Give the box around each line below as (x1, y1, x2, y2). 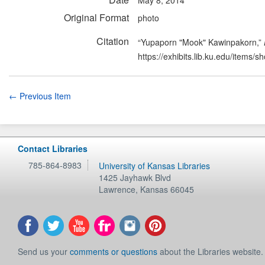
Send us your (18, 245, 70, 257)
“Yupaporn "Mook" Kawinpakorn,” (138, 35, 264, 48)
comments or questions (70, 245, 157, 257)
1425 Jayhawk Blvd (99, 172, 172, 183)
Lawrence (99, 183, 136, 195)
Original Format (64, 10, 129, 24)
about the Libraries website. (157, 245, 263, 257)
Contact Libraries (18, 143, 88, 154)
